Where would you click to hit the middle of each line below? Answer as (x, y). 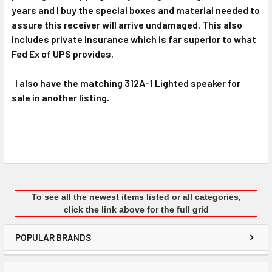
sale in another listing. (60, 97)
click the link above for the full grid (136, 209)
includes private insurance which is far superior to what (134, 39)
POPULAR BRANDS (53, 237)
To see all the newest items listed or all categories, (136, 196)
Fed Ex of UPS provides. (63, 53)
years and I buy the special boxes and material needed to (136, 10)
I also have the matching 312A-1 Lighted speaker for (126, 83)
